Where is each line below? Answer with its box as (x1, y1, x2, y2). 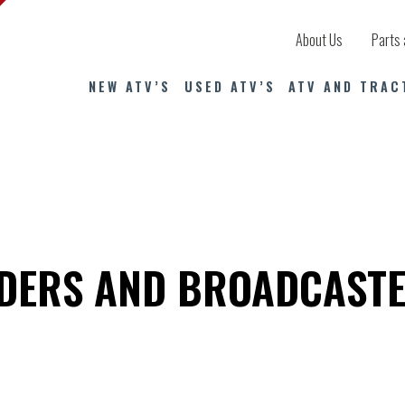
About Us (296, 29, 344, 51)
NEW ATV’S (89, 76, 172, 96)
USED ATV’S (184, 76, 276, 96)
